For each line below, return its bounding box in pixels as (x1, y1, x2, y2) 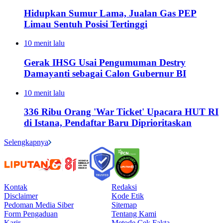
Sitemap (111, 201, 137, 210)
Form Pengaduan (4, 210, 58, 219)
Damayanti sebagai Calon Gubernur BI (24, 68, 186, 79)
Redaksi (111, 183, 137, 192)
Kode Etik (111, 192, 144, 201)
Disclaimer (4, 192, 38, 201)
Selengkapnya (4, 138, 48, 147)
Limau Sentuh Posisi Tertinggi (24, 18, 147, 29)
